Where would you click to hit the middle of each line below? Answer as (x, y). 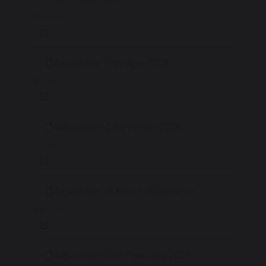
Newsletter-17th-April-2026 (112, 63)
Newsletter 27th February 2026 (121, 255)
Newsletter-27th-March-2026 (117, 127)
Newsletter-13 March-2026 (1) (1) (124, 191)
